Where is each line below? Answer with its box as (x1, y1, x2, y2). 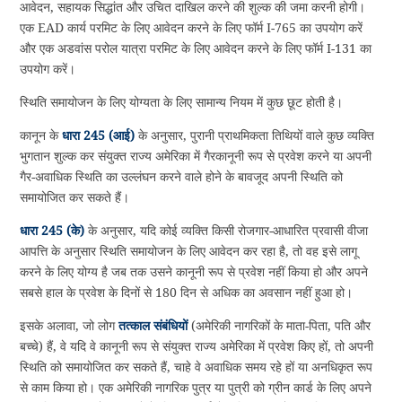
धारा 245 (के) (20, 223, 85, 238)
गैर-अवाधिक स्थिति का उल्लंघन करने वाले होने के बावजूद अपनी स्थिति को (20, 169, 344, 184)
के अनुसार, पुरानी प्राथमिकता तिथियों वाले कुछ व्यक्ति (135, 127, 375, 143)
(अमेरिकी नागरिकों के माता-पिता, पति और (188, 318, 371, 333)
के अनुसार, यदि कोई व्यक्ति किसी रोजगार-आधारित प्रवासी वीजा (84, 223, 369, 238)
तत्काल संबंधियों (118, 318, 188, 333)
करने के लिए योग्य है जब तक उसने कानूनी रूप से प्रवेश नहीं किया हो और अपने (20, 264, 369, 279)
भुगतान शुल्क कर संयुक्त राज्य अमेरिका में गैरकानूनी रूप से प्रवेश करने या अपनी (20, 148, 372, 163)
